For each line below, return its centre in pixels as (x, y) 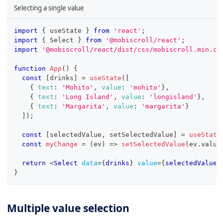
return (34, 163)
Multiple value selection (68, 208)
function (30, 69)
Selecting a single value (49, 8)
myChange (62, 144)
